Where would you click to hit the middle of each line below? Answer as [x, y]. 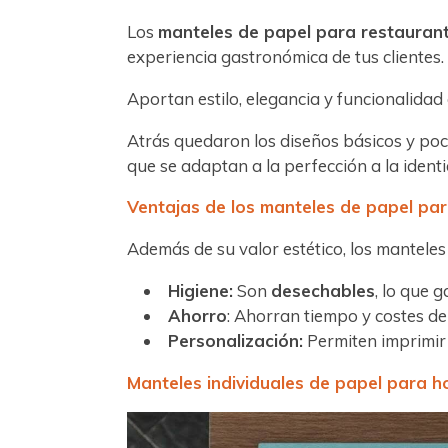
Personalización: [235, 340]
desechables [322, 290]
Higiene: [200, 290]
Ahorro [197, 315]
